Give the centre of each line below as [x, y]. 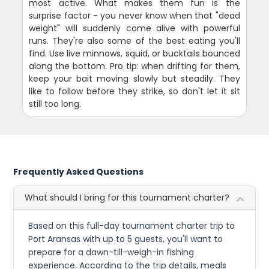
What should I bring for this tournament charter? [127, 197]
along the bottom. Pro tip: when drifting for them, [134, 66]
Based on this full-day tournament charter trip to [132, 225]
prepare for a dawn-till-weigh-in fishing [111, 252]
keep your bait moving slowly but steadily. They [134, 78]
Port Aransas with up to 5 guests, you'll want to [126, 239]
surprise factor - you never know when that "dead [134, 15]
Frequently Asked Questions [79, 171]
